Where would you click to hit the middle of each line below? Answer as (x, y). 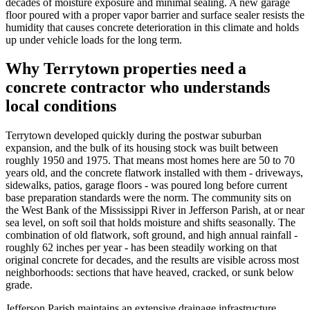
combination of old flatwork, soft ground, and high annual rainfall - (152, 235)
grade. (19, 285)
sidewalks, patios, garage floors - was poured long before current (146, 185)
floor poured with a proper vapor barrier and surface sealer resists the (155, 15)
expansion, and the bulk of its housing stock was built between (142, 148)
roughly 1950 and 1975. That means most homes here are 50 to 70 (150, 161)
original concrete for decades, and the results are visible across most (152, 260)
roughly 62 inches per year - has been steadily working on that (141, 248)
